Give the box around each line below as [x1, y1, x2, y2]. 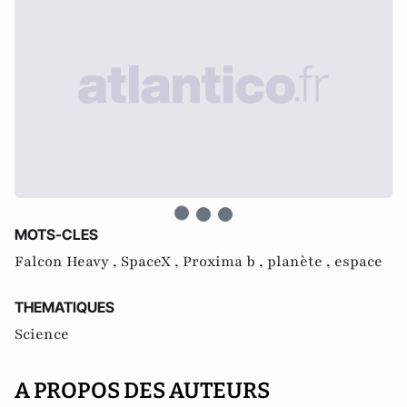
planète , [267, 251, 334, 272]
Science [15, 323, 69, 344]
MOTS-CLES [15, 224, 98, 243]
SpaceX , [121, 251, 183, 272]
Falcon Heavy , [15, 251, 121, 272]
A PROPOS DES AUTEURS [15, 377, 270, 403]
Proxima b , [183, 251, 267, 272]
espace [334, 251, 382, 272]
